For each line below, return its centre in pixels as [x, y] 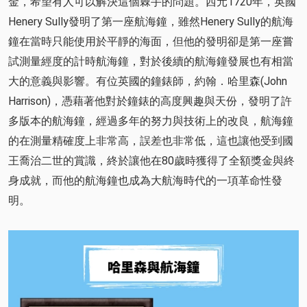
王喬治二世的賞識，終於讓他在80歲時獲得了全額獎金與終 [151, 160]
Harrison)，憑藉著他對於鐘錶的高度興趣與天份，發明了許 [150, 101]
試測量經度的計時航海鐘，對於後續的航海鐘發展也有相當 [151, 61]
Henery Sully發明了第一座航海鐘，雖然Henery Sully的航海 [151, 21]
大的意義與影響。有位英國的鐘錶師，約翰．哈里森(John [148, 81]
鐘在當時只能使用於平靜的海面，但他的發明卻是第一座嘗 [151, 41]
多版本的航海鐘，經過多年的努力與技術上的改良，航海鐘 [151, 121]
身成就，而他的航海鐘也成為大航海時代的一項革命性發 [145, 180]
